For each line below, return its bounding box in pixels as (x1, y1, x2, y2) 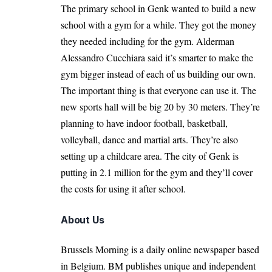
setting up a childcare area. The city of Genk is (61, 149, 239, 162)
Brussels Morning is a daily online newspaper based (61, 242, 259, 256)
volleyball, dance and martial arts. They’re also (61, 132, 238, 146)
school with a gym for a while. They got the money (61, 18, 256, 31)
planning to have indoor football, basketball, (61, 116, 228, 129)
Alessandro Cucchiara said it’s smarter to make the (61, 50, 253, 64)
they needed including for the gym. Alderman (61, 34, 234, 47)
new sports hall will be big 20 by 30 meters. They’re (61, 100, 260, 113)
